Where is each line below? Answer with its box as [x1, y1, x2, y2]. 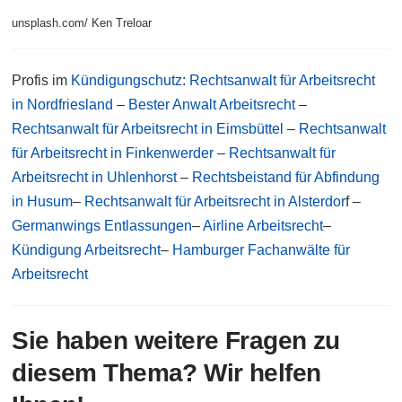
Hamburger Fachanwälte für [172, 242, 351, 258]
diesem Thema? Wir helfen [12, 359, 321, 388]
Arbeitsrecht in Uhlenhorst [12, 170, 178, 186]
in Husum [12, 194, 74, 210]
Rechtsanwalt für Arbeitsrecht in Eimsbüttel [12, 121, 284, 137]
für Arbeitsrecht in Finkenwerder [12, 145, 214, 162]
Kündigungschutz [71, 73, 183, 89]
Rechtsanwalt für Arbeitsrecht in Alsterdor [84, 194, 346, 210]
